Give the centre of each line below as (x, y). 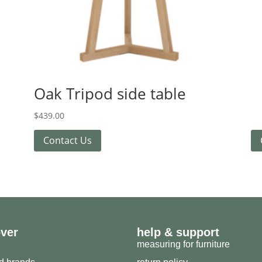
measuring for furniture (183, 244)
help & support (178, 232)
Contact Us (67, 140)
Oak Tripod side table (110, 93)
